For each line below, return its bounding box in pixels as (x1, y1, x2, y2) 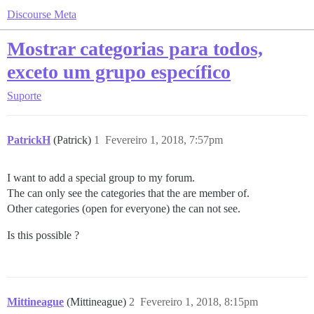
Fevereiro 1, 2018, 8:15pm (140, 296, 258, 308)
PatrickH (7, 134, 50, 146)
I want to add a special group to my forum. (7, 172, 195, 184)
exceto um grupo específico (7, 61, 231, 83)
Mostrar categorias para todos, (7, 38, 263, 60)
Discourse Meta (7, 8, 76, 20)
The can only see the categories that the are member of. (7, 187, 250, 199)
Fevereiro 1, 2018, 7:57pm (105, 134, 223, 146)
